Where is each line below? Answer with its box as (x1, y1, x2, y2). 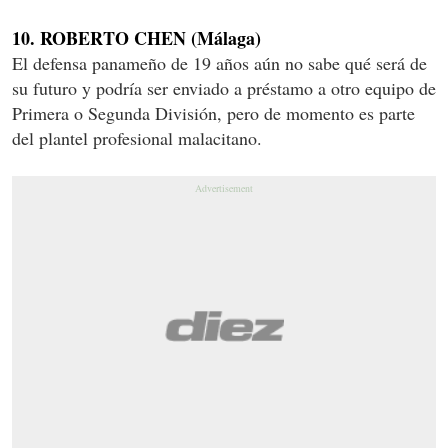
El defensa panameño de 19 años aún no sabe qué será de (12, 50, 427, 75)
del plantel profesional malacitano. (12, 125, 262, 150)
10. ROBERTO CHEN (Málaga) (12, 24, 261, 51)
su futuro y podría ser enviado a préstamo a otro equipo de (12, 75, 436, 100)
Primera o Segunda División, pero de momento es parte (12, 100, 415, 125)
